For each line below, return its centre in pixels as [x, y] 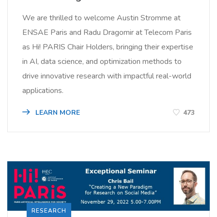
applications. [43, 91]
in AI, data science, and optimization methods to [102, 62]
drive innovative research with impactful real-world [107, 76]
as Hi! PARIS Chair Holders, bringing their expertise [108, 47]
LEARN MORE [57, 113]
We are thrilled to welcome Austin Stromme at [101, 18]
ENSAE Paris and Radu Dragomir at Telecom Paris [107, 32]
